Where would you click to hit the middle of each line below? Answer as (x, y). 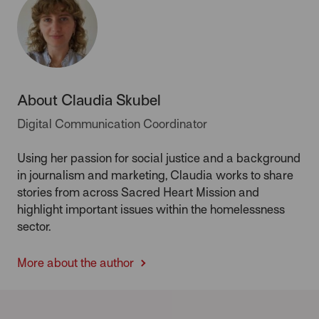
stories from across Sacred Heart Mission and (138, 192)
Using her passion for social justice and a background (159, 158)
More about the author (77, 263)
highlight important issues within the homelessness (151, 209)
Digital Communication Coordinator (112, 124)
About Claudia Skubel (89, 100)
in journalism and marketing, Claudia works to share (155, 175)
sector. (34, 226)
